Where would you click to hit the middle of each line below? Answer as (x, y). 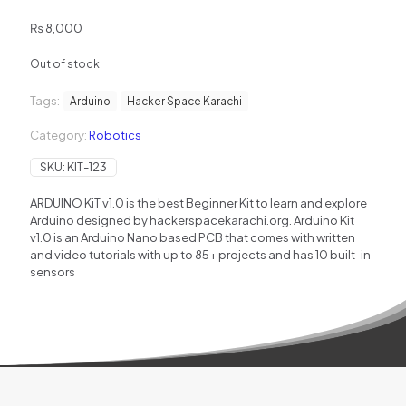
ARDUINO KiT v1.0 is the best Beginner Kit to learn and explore (198, 203)
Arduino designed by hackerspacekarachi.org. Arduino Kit (192, 220)
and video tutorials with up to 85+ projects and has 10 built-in (200, 255)
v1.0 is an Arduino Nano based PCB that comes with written (193, 237)
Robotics (115, 135)
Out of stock (65, 64)
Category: (59, 135)
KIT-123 (87, 167)
